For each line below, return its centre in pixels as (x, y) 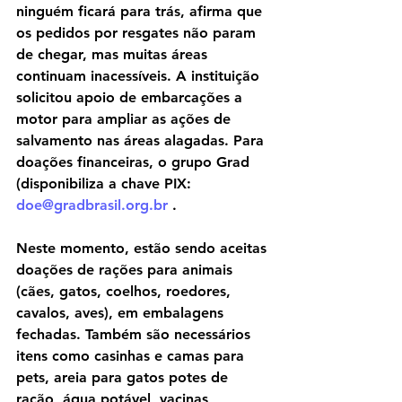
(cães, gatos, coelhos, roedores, (126, 292)
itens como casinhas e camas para (132, 356)
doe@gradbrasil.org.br (92, 205)
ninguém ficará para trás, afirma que (141, 12)
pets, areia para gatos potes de (124, 378)
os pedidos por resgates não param (138, 33)
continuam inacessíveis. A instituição (140, 76)
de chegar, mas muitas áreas (114, 55)
